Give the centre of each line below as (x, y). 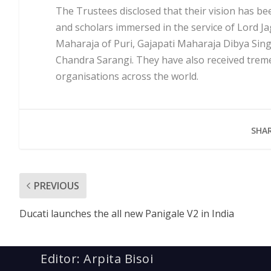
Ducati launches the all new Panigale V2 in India (127, 213)
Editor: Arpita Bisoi (97, 258)
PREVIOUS (57, 185)
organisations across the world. (128, 76)
